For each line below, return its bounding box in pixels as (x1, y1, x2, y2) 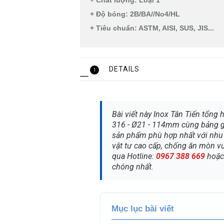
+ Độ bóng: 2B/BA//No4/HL (90, 10, 180, 18)
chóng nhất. (112, 162, 153, 172)
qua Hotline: (112, 151, 156, 161)
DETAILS (109, 65, 139, 73)
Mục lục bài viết (111, 204, 174, 214)
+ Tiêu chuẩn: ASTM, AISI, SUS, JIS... (90, 24, 214, 32)
